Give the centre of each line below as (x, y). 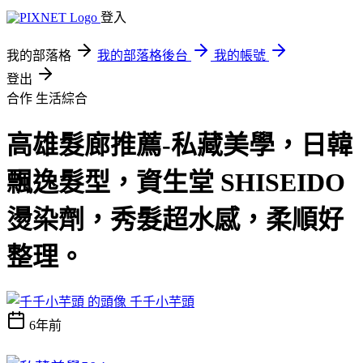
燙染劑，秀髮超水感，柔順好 (175, 220)
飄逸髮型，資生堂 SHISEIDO (176, 183)
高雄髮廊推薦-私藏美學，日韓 (179, 145)
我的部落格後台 (143, 56)
